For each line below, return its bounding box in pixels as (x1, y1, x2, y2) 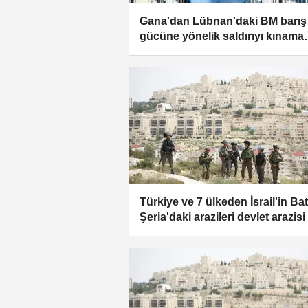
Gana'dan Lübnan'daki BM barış (140, 14, 307, 27)
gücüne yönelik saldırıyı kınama (140, 30, 304, 42)
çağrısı (140, 45, 175, 57)
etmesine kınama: (140, 225, 231, 238)
